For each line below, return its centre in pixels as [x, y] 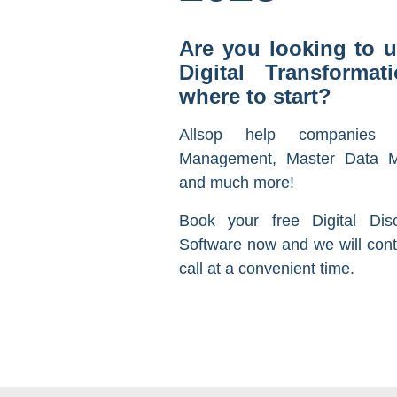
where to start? [255, 97]
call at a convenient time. [267, 268]
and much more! [237, 182]
